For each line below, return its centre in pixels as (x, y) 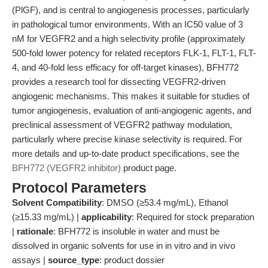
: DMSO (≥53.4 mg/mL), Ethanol (165, 202)
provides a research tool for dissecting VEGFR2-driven (119, 82)
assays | (30, 260)
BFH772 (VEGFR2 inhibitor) (66, 168)
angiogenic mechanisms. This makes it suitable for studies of (131, 96)
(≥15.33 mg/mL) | (47, 217)
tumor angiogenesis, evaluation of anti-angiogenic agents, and (132, 110)
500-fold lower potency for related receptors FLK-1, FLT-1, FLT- (134, 53)
